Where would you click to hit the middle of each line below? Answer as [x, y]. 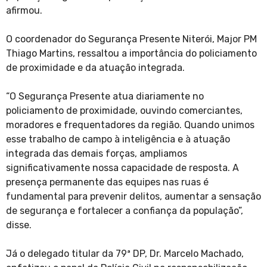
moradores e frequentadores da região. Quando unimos [130, 125]
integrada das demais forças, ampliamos [97, 154]
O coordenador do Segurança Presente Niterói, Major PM [131, 39]
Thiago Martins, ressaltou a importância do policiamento [131, 54]
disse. [19, 225]
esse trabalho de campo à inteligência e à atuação [118, 139]
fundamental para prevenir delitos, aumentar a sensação [133, 197]
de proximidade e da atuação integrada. [95, 68]
